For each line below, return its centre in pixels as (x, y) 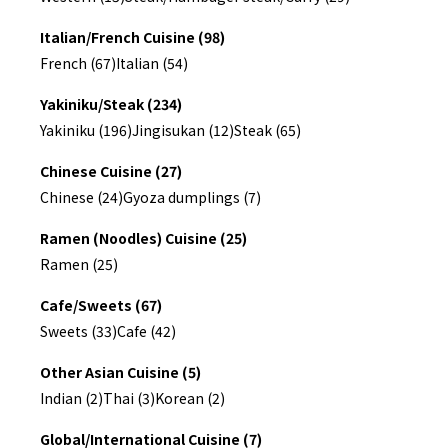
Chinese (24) (81, 196)
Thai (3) (129, 397)
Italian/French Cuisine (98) (132, 36)
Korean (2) (190, 397)
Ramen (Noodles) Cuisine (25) (143, 237)
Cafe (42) (146, 330)
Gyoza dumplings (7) (192, 196)
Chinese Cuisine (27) (111, 170)
